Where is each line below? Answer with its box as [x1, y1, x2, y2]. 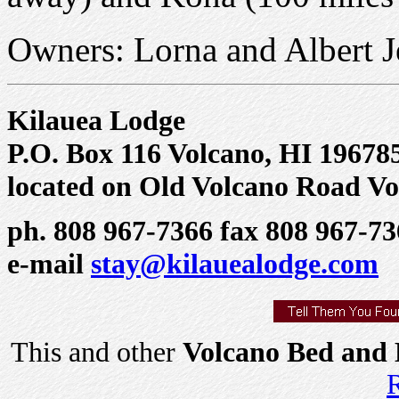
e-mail [7, 248, 91, 281]
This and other [10, 337, 183, 369]
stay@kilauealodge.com [91, 248, 379, 281]
